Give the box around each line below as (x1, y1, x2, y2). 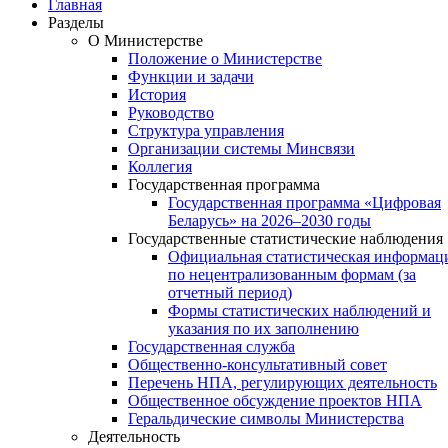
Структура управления (128, 121, 284, 139)
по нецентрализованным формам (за (168, 265, 416, 283)
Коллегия (128, 157, 192, 175)
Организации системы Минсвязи (128, 139, 355, 157)
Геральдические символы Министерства (128, 409, 404, 427)
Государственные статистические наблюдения (128, 229, 443, 247)
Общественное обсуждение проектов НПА (128, 391, 422, 409)
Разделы (48, 13, 104, 31)
